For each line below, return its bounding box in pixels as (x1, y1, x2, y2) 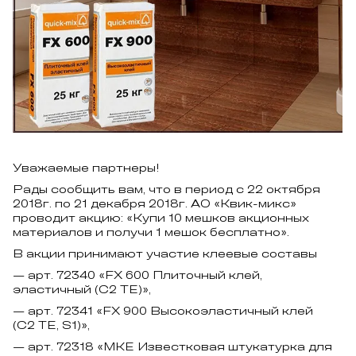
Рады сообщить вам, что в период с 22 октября (13, 183, 320, 196)
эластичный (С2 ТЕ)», (13, 283, 151, 296)
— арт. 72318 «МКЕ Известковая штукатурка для (13, 340, 332, 354)
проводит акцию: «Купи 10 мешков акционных (13, 211, 309, 225)
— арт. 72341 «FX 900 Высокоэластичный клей (13, 304, 313, 318)
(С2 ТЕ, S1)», (13, 319, 90, 332)
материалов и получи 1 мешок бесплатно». (13, 226, 289, 239)
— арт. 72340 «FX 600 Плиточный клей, (13, 269, 262, 282)
